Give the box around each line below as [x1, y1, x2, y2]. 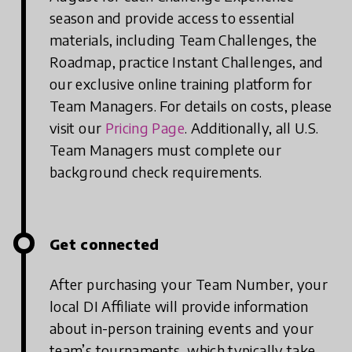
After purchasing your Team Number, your [49, 275, 328, 294]
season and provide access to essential [49, 9, 295, 27]
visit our [49, 119, 105, 137]
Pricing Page [104, 119, 185, 137]
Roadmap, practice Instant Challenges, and [49, 53, 324, 71]
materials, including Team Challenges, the [49, 31, 317, 49]
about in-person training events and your [49, 319, 314, 338]
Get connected [49, 235, 159, 254]
